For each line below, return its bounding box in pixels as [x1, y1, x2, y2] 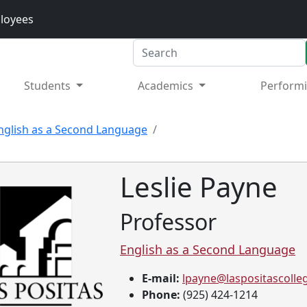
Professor [120, 207, 217, 236]
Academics [138, 78, 197, 93]
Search [132, 39, 168, 54]
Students [24, 78, 74, 93]
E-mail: [142, 271, 180, 286]
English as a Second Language [120, 241, 295, 258]
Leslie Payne [120, 168, 278, 206]
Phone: [142, 287, 180, 302]
